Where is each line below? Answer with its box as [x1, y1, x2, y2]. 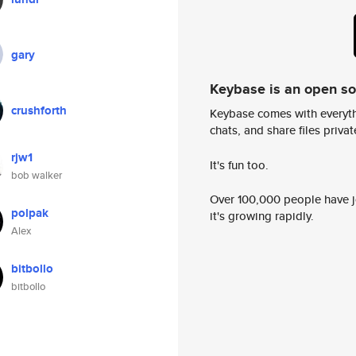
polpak [11, 204, 48, 222]
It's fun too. [210, 156, 269, 173]
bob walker [11, 168, 62, 183]
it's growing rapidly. [210, 207, 314, 225]
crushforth [11, 102, 67, 119]
